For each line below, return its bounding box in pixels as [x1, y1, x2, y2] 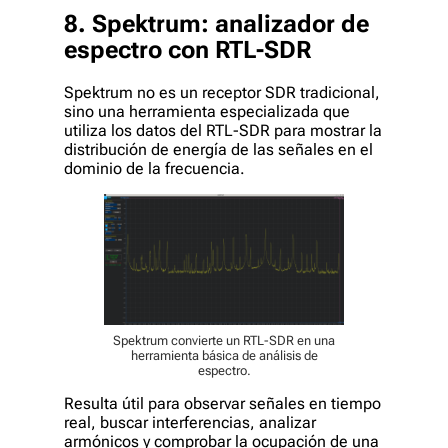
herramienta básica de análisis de [130, 347, 318, 363]
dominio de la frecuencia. [64, 158, 245, 178]
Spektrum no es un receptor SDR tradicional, [64, 82, 380, 102]
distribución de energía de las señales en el [64, 139, 373, 159]
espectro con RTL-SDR [64, 35, 311, 64]
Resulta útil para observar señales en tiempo [64, 393, 381, 413]
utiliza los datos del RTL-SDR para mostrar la [64, 120, 382, 140]
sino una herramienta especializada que [64, 101, 350, 121]
